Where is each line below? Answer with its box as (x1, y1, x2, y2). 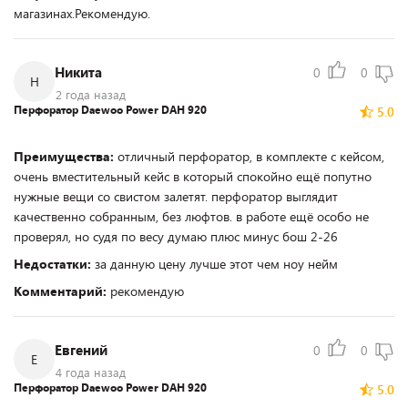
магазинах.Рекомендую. (14, 5, 150, 22)
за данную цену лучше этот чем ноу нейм (95, 255, 338, 272)
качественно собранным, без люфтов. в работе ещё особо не (14, 208, 369, 225)
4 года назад (56, 364, 126, 381)
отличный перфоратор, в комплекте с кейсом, (117, 148, 384, 165)
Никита (55, 63, 102, 81)
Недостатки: (14, 255, 95, 272)
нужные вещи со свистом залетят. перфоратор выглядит (14, 188, 338, 205)
